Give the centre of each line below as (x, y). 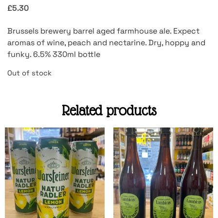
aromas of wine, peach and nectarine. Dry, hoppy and (106, 43)
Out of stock (29, 73)
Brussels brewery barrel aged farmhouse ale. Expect (103, 31)
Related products (109, 110)
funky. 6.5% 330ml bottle (54, 54)
